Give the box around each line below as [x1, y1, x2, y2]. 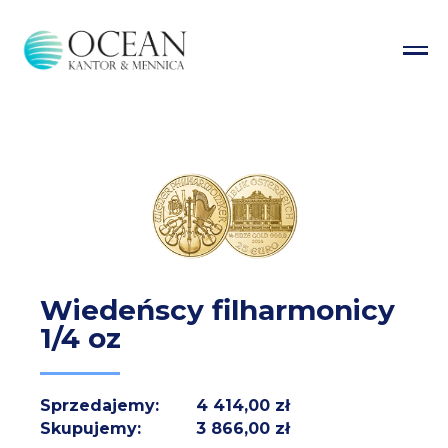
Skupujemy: [40, 418, 141, 438]
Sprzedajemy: [40, 395, 159, 415]
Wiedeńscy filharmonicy [40, 292, 395, 327]
